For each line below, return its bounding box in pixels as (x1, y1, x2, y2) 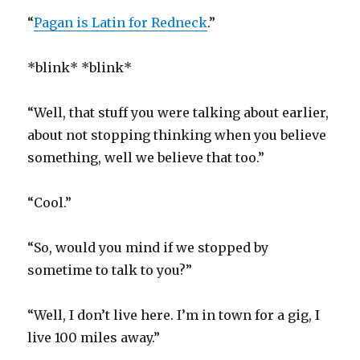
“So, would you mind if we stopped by (27, 239, 269, 256)
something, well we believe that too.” (27, 149, 265, 166)
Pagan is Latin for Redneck (34, 14, 208, 31)
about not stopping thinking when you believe (27, 127, 327, 144)
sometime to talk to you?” (27, 262, 193, 279)
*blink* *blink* (27, 59, 133, 76)
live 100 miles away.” (27, 329, 161, 346)
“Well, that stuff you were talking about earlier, (27, 104, 329, 121)
